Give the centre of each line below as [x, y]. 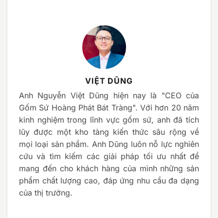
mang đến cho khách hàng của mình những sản [109, 168]
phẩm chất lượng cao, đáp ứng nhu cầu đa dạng [109, 180]
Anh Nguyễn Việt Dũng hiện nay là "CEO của [109, 95]
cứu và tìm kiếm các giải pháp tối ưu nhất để [109, 156]
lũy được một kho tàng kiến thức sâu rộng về [109, 132]
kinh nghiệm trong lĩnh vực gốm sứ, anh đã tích [109, 119]
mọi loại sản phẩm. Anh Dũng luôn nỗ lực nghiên [109, 144]
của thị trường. [46, 192]
